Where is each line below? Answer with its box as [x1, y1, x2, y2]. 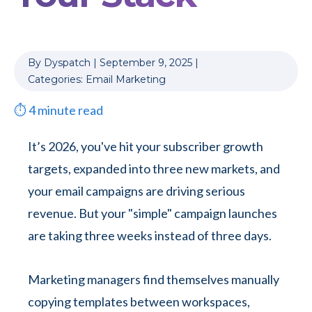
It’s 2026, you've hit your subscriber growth [28, 139, 263, 154]
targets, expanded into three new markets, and [28, 161, 280, 176]
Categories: [28, 73, 86, 86]
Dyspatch [44, 56, 91, 69]
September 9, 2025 [100, 56, 192, 69]
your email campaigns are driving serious [28, 183, 245, 198]
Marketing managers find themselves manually [28, 272, 279, 287]
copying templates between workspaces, [28, 294, 250, 309]
